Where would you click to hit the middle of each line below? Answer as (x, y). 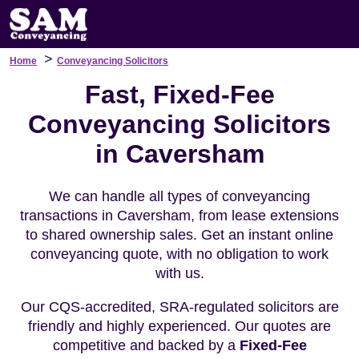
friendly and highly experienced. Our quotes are (179, 326)
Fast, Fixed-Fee (179, 95)
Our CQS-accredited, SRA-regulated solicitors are (179, 307)
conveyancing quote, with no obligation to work (179, 254)
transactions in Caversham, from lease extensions (179, 216)
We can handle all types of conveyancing (179, 196)
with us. (179, 273)
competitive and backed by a (146, 345)
